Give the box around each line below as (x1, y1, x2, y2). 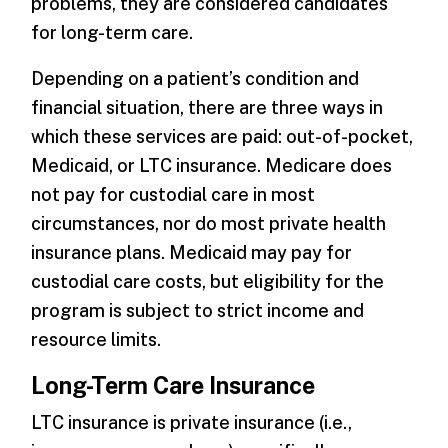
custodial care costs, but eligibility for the (31, 271, 385, 293)
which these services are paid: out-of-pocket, (31, 126, 414, 148)
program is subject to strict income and (31, 300, 365, 322)
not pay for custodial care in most (31, 184, 316, 206)
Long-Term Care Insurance (31, 372, 316, 400)
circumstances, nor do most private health (31, 213, 387, 235)
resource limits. (31, 329, 162, 351)
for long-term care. (31, 21, 194, 43)
